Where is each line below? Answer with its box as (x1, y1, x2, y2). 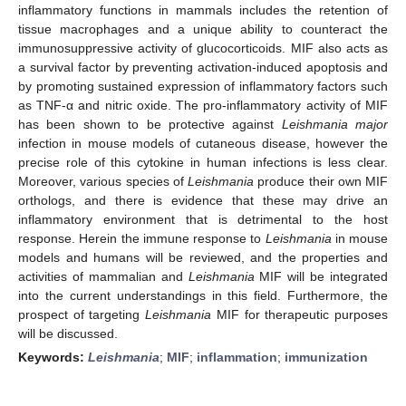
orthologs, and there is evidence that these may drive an (18, 192, 388, 208)
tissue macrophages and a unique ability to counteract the (18, 21, 388, 36)
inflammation (197, 349, 277, 364)
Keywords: (18, 349, 88, 364)
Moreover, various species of (18, 173, 188, 188)
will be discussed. (18, 325, 118, 341)
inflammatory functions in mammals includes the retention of (18, 2, 388, 17)
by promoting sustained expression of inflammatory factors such (18, 78, 388, 93)
